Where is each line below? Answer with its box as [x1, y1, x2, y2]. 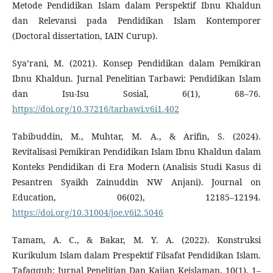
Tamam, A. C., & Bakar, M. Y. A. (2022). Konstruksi [12, 234, 261, 246]
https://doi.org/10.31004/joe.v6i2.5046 [12, 207, 163, 219]
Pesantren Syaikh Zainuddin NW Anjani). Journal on [12, 176, 261, 188]
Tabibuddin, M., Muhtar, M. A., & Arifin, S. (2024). [12, 130, 261, 143]
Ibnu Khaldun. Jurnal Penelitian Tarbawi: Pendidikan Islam [12, 73, 261, 85]
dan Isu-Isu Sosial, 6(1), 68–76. [12, 88, 261, 100]
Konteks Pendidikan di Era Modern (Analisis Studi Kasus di [12, 161, 261, 173]
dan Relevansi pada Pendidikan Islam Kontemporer [12, 15, 261, 27]
